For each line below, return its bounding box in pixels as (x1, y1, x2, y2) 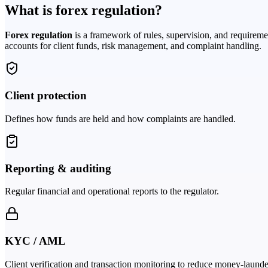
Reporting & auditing (5, 162, 111, 175)
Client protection (5, 89, 87, 102)
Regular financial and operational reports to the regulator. (5, 186, 219, 197)
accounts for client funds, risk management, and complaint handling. (5, 41, 261, 51)
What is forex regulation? (5, 2, 162, 18)
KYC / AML (5, 234, 66, 248)
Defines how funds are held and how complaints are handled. (5, 113, 236, 124)
